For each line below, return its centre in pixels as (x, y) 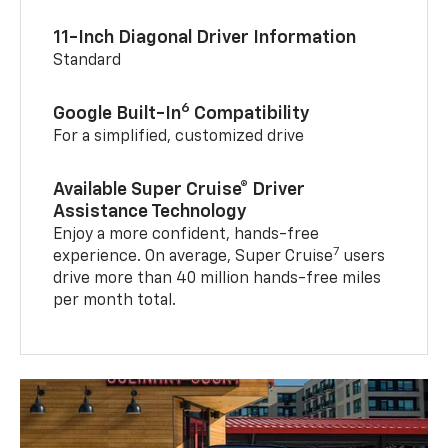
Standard (87, 60)
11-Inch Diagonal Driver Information (205, 37)
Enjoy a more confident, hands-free (186, 234)
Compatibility (250, 113)
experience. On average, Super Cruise (193, 256)
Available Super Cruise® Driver (179, 189)
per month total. (115, 300)
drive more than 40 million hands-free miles (217, 278)
